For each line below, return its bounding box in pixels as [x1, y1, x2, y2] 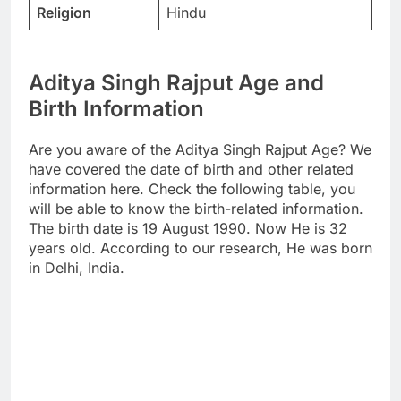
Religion [37, 4, 91, 22]
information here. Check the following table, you [29, 180, 355, 199]
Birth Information [29, 96, 204, 123]
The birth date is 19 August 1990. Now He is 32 [29, 219, 347, 238]
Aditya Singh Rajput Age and [29, 70, 324, 97]
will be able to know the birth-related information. [29, 200, 363, 218]
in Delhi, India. [29, 259, 124, 277]
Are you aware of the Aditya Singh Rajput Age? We [29, 141, 371, 159]
